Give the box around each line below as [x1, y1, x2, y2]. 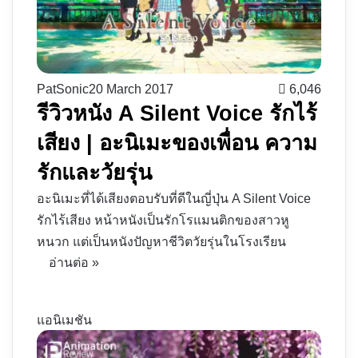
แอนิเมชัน [37, 313, 92, 328]
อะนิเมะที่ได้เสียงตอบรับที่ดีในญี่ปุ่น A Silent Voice [37, 192, 311, 206]
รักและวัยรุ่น [37, 161, 152, 185]
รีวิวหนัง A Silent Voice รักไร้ [37, 101, 317, 126]
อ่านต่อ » [49, 256, 99, 270]
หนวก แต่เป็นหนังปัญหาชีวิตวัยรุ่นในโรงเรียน [37, 235, 286, 249]
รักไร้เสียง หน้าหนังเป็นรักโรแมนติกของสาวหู [37, 213, 289, 228]
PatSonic [37, 82, 89, 97]
